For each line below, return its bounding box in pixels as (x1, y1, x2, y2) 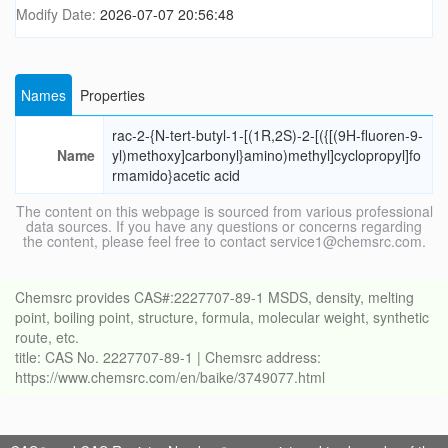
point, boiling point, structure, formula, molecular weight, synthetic (15, 307, 429, 328)
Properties (80, 85, 145, 106)
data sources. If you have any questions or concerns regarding (26, 216, 422, 237)
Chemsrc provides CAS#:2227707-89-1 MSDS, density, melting (15, 287, 414, 308)
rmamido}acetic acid (112, 165, 240, 186)
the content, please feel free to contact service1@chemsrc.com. (22, 231, 426, 252)
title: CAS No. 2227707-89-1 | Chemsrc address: (15, 347, 321, 368)
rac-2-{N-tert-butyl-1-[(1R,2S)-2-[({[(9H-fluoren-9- (112, 125, 423, 146)
